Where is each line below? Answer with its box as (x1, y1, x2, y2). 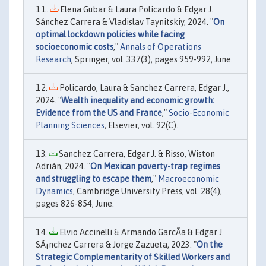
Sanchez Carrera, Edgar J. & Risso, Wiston (57, 148, 215, 159)
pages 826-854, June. (36, 198, 114, 208)
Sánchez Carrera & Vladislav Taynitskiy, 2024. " (36, 17, 213, 27)
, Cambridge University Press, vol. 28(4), (73, 186, 222, 196)
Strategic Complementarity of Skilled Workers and (36, 252, 230, 262)
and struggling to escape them (36, 173, 151, 183)
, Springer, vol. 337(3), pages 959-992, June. (71, 54, 233, 64)
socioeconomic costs (36, 42, 113, 52)
